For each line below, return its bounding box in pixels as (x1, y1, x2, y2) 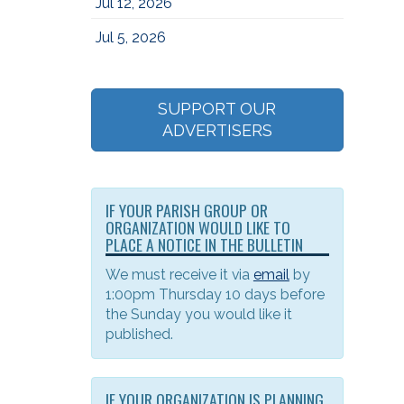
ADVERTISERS (161, 121, 272, 140)
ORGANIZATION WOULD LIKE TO (105, 216, 290, 239)
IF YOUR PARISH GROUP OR (105, 198, 268, 222)
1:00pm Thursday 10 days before (105, 286, 325, 303)
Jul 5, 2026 (95, 29, 166, 46)
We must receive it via (105, 266, 253, 283)
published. (105, 326, 173, 343)
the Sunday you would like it (105, 306, 292, 323)
